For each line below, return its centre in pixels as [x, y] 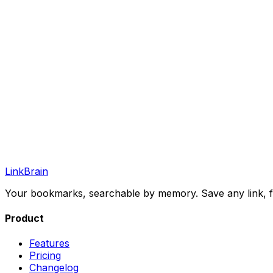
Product [24, 218]
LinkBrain [27, 171]
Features [49, 243]
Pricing [45, 256]
